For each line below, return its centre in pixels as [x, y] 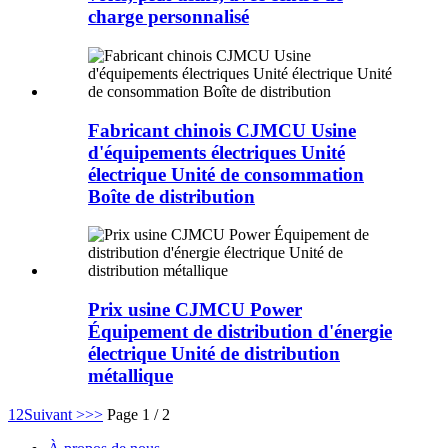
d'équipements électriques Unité [216, 152]
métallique [130, 375]
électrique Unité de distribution [214, 353]
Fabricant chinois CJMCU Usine [222, 130]
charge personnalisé [168, 17]
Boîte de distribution [171, 196]
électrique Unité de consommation [226, 174]
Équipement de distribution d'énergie [240, 331]
